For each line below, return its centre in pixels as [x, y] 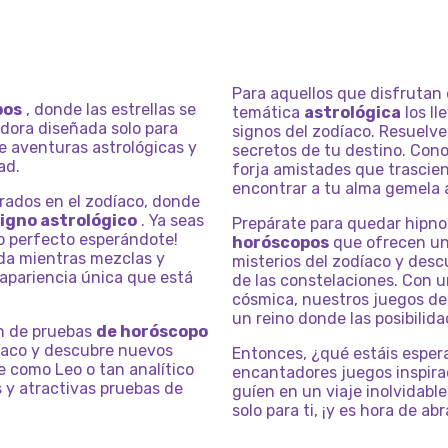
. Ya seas [170, 220]
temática [268, 112]
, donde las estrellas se [109, 109]
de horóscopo [152, 331]
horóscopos [280, 242]
